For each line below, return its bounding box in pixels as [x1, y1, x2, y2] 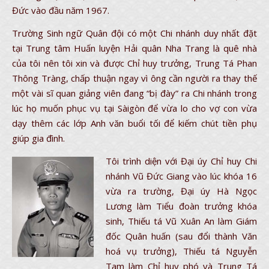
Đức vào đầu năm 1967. [12, 4, 109, 16]
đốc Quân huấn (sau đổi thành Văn [106, 230, 257, 242]
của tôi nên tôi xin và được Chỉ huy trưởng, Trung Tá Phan [12, 57, 257, 69]
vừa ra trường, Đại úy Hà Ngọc [106, 185, 257, 197]
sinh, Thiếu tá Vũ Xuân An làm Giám [106, 215, 257, 227]
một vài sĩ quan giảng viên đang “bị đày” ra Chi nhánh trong [12, 87, 257, 99]
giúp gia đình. [12, 132, 65, 144]
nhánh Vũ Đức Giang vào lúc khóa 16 [106, 170, 257, 182]
